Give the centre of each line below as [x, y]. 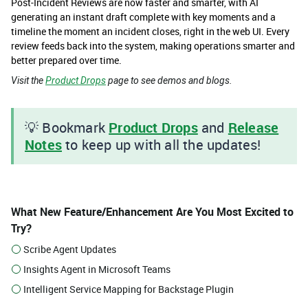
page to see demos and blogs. [169, 81]
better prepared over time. [66, 60]
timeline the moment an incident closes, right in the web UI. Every [150, 32]
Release [253, 128]
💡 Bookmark [67, 128]
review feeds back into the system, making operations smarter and [153, 46]
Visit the [28, 81]
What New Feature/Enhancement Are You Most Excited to [152, 212]
